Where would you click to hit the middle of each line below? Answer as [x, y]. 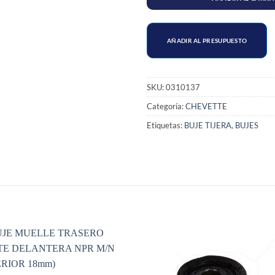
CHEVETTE [206, 106]
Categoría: [166, 106]
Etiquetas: [165, 125]
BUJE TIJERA [208, 125]
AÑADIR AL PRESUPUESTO [207, 41]
